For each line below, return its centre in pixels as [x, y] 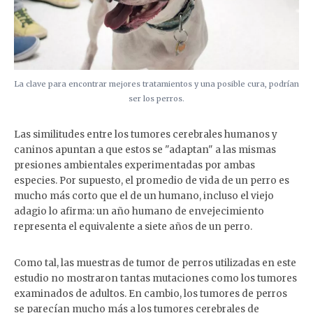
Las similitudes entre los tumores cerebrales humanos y [146, 135]
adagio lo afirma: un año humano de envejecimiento [139, 212]
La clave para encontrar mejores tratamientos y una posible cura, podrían [156, 84]
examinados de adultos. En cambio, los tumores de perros [151, 294]
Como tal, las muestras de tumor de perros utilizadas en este [155, 263]
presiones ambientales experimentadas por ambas [134, 166]
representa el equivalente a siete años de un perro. [133, 227]
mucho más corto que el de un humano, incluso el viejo [144, 196]
